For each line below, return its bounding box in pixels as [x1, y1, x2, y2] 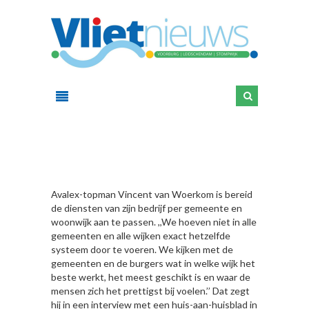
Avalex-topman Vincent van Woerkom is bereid [51, 188, 252, 200]
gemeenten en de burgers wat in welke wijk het [51, 257, 255, 269]
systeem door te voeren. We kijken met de [51, 243, 233, 255]
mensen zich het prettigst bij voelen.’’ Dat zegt [51, 285, 250, 297]
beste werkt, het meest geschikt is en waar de [51, 271, 250, 283]
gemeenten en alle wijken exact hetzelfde [51, 230, 230, 241]
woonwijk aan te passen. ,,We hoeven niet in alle [51, 216, 257, 228]
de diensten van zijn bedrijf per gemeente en [51, 202, 242, 214]
